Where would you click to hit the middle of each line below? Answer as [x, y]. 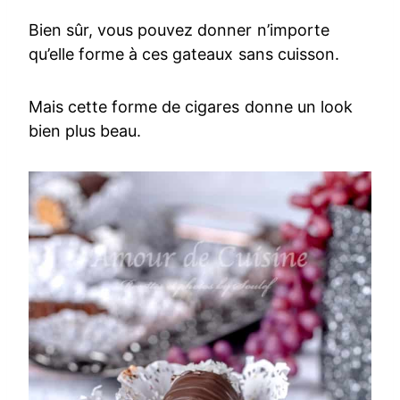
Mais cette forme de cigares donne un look [191, 106]
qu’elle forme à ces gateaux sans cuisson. [184, 54]
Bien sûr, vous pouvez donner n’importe [179, 29]
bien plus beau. [85, 130]
